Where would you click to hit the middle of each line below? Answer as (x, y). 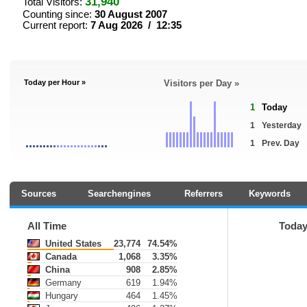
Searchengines (119, 194)
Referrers (203, 194)
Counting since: (59, 14)
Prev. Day (281, 143)
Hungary (60, 296)
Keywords (270, 194)
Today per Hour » (55, 82)
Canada (60, 257)
